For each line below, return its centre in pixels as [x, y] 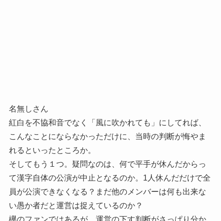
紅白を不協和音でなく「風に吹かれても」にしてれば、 [107, 123]
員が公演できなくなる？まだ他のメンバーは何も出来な [107, 192]
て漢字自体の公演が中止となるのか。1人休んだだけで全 [110, 178]
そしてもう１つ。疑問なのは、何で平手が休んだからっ [107, 164]
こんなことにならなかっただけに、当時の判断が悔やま [107, 137]
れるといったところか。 [52, 150]
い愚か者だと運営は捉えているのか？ [76, 206]
